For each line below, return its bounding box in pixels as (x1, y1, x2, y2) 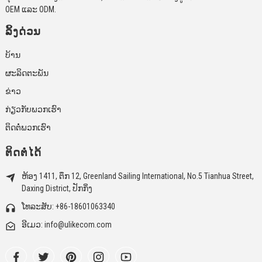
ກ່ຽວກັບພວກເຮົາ (5, 104, 61, 114)
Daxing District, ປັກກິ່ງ (21, 183, 92, 193)
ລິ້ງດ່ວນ (5, 25, 41, 37)
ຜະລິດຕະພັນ (5, 68, 49, 78)
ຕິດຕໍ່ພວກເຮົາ (5, 122, 51, 132)
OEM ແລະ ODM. (5, 4, 56, 14)
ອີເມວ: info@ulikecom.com (21, 219, 112, 229)
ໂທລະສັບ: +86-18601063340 (21, 201, 115, 211)
